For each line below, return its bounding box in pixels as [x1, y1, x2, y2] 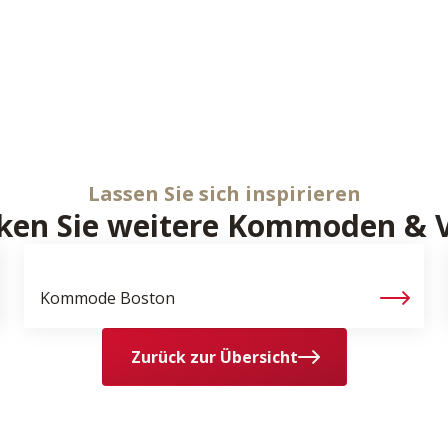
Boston [120, 287, 175, 309]
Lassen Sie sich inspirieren [87, 180, 361, 207]
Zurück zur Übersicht [130, 346, 298, 368]
